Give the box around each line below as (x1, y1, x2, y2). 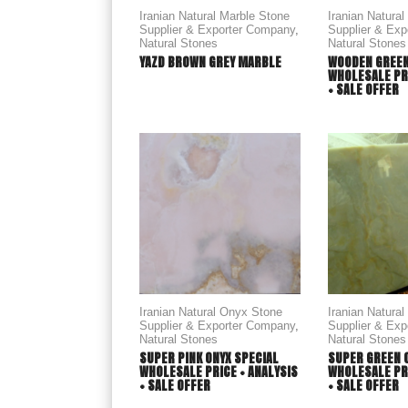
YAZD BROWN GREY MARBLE (139, 53, 281, 72)
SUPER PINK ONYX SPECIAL (139, 349, 279, 368)
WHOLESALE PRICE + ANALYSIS (139, 362, 298, 382)
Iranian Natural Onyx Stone (139, 305, 282, 319)
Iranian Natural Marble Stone (139, 9, 290, 23)
